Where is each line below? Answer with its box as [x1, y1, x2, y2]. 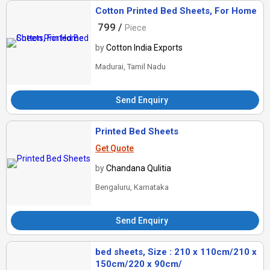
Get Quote [95, 143, 134, 154]
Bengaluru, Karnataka [95, 183, 169, 192]
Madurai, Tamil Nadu [95, 62, 166, 72]
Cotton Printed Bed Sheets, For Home [95, 5, 257, 17]
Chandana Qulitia [106, 163, 171, 174]
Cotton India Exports [106, 43, 183, 53]
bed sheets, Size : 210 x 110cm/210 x [95, 246, 257, 258]
